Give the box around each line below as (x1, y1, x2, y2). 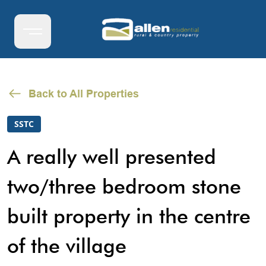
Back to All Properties (28, 87, 139, 100)
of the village (7, 233, 126, 258)
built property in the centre (7, 204, 251, 228)
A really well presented (7, 144, 216, 169)
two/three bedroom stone (7, 174, 241, 198)
